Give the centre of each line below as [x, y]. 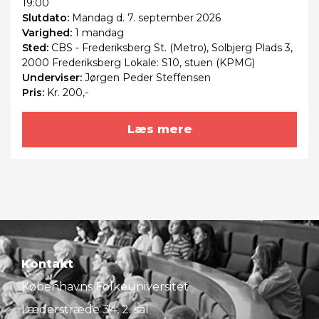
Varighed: [48, 33]
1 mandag [99, 33]
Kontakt [47, 264]
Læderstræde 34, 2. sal [85, 310]
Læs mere [159, 130]
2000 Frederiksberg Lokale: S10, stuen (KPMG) [138, 63]
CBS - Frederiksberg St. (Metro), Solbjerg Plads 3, [172, 48]
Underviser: [53, 78]
